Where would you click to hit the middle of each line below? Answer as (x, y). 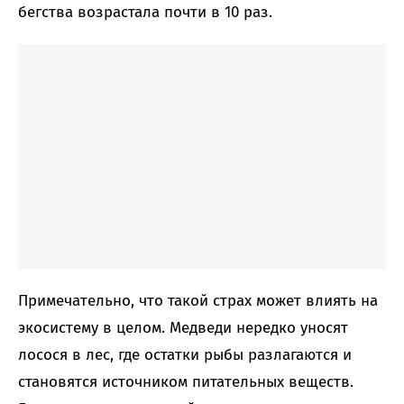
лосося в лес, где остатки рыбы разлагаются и (185, 355)
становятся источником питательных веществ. (186, 382)
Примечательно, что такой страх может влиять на (198, 301)
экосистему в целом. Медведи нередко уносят (183, 328)
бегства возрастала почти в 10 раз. (145, 13)
